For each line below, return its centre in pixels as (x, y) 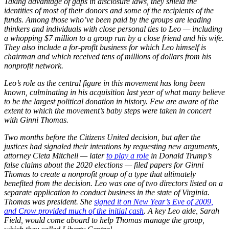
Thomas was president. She (49, 201)
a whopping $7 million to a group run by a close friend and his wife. (114, 38)
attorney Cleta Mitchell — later (55, 155)
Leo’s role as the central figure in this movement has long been (105, 83)
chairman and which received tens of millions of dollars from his (108, 56)
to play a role (128, 155)
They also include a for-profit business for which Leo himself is (105, 47)
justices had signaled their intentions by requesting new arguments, (112, 146)
